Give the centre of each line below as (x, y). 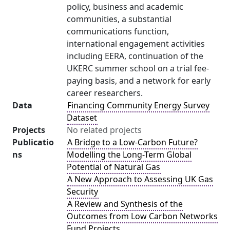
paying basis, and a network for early (139, 81)
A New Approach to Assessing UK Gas (140, 179)
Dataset (82, 118)
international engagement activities (136, 44)
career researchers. (105, 93)
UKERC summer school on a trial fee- (138, 68)
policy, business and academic (125, 7)
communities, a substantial (119, 19)
